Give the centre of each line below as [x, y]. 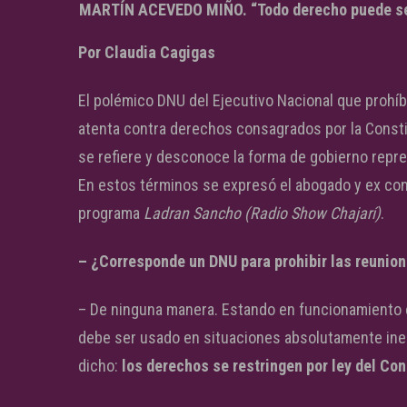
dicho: [100, 366]
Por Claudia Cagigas [147, 52]
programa [111, 213]
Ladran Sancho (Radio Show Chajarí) [262, 213]
